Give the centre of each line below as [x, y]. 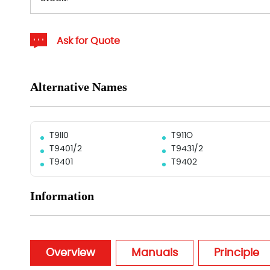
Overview [71, 253]
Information [62, 196]
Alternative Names [79, 87]
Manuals [155, 253]
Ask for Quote [88, 41]
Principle [237, 253]
